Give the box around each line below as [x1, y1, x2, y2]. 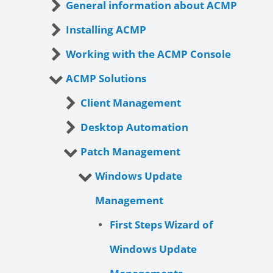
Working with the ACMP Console [66, 46, 231, 61]
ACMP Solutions [66, 71, 146, 85]
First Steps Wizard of [110, 217, 213, 232]
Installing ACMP [66, 22, 146, 37]
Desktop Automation [80, 119, 188, 134]
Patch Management [80, 144, 180, 158]
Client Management [80, 95, 181, 110]
